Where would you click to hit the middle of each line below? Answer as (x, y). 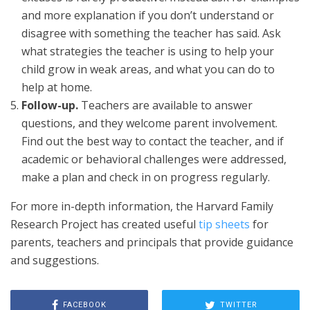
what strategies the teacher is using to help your (148, 51)
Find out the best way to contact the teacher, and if (153, 141)
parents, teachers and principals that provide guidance (152, 242)
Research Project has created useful (104, 224)
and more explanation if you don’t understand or (148, 15)
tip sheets (224, 224)
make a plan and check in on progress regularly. (146, 177)
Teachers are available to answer (165, 105)
